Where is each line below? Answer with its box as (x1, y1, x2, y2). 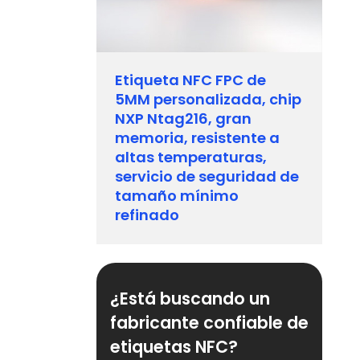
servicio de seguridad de (115, 166, 300, 187)
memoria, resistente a (115, 128, 280, 149)
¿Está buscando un (109, 287, 270, 311)
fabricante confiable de (109, 311, 309, 335)
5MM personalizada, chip (115, 89, 302, 110)
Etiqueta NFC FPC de (115, 70, 267, 91)
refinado (115, 205, 180, 226)
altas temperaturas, (115, 147, 268, 168)
